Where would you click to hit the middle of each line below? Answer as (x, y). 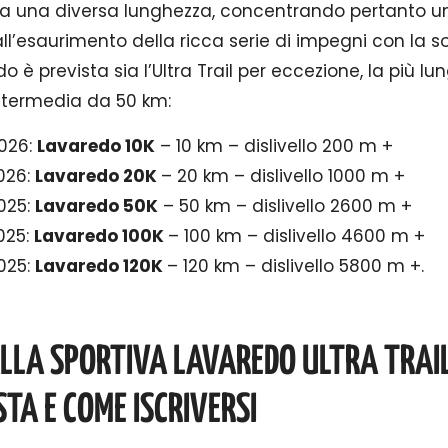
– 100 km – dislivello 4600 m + (296, 235)
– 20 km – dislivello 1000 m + (283, 175)
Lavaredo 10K (96, 145)
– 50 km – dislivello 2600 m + (285, 205)
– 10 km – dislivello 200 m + (274, 145)
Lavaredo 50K (96, 205)
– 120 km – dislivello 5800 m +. (295, 265)
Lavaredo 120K (101, 265)
